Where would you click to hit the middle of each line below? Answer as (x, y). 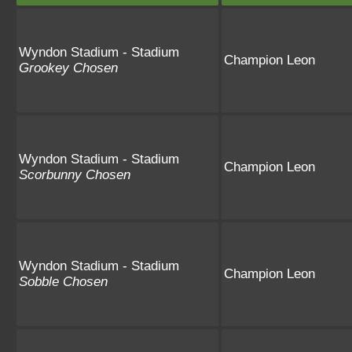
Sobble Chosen (63, 281)
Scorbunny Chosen (75, 174)
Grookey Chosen (68, 68)
